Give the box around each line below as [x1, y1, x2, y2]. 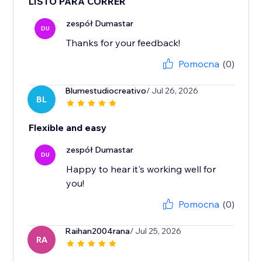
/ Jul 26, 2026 [146, 85, 199, 96]
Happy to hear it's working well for [66, 163, 216, 175]
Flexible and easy [29, 122, 107, 134]
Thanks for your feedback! [66, 37, 181, 49]
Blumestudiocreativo [65, 85, 147, 96]
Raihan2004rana [65, 226, 130, 237]
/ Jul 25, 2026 [130, 226, 182, 237]
